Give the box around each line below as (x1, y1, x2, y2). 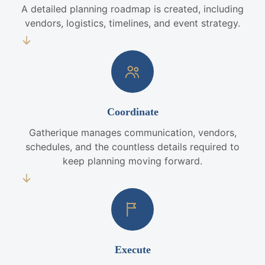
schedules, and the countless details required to (25, 141, 240, 153)
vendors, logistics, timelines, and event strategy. (25, 17, 240, 29)
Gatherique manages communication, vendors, (28, 127, 237, 138)
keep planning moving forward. (63, 155, 202, 167)
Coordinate (106, 106, 159, 118)
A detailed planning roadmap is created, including (21, 3, 244, 15)
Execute (114, 244, 151, 256)
